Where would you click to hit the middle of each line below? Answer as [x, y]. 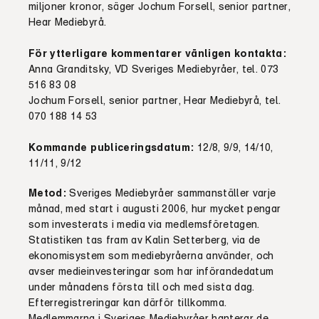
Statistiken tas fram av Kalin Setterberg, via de [145, 240]
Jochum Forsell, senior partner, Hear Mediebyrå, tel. [155, 100]
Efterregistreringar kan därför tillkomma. [128, 302]
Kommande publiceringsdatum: [111, 147]
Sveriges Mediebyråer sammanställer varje [171, 193]
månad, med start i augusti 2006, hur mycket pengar [155, 208]
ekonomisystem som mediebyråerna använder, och [151, 255]
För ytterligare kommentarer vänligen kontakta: [158, 53]
